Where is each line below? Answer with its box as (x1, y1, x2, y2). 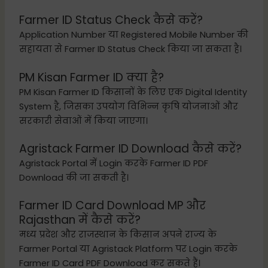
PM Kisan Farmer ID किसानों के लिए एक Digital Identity (19, 86, 248, 98)
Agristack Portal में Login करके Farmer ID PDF (19, 157, 209, 170)
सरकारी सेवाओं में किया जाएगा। (19, 114, 148, 127)
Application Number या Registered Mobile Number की (19, 29, 249, 41)
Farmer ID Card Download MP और (19, 197, 206, 214)
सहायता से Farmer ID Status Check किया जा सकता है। (19, 43, 242, 56)
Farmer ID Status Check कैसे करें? (19, 12, 203, 29)
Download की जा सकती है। (19, 172, 129, 184)
